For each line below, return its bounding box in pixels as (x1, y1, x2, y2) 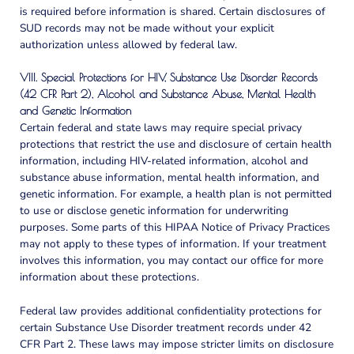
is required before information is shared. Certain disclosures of (20, 3, 326, 19)
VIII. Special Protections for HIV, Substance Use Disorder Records (20, 71, 318, 85)
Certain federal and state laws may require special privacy (20, 120, 302, 136)
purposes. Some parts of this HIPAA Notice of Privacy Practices (20, 220, 330, 235)
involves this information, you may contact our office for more (20, 253, 323, 269)
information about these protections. (20, 269, 199, 285)
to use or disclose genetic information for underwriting (20, 203, 288, 219)
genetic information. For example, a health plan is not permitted (20, 186, 332, 202)
